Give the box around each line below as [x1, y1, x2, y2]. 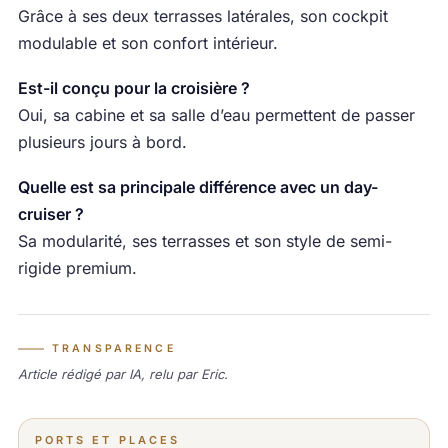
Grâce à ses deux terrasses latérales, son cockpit [17, 6, 388, 27]
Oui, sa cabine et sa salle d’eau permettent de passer [17, 105, 415, 126]
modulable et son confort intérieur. [17, 33, 278, 54]
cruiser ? [17, 204, 84, 225]
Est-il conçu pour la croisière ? [17, 78, 250, 99]
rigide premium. [17, 258, 137, 279]
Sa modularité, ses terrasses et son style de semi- [17, 231, 392, 252]
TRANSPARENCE [51, 342, 176, 356]
